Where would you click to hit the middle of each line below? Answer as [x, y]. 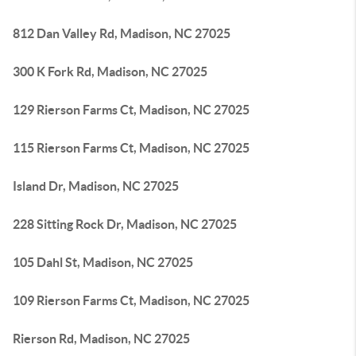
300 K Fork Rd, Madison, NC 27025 [110, 72]
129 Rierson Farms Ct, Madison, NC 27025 [131, 110]
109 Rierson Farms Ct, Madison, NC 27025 [131, 300]
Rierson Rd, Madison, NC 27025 [101, 339]
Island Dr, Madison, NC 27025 [96, 186]
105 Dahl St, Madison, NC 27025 [103, 262]
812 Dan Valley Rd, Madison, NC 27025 [122, 33]
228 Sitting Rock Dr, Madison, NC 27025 [125, 224]
